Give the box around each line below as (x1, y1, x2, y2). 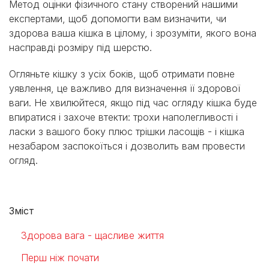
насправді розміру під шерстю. (9, 41, 152, 53)
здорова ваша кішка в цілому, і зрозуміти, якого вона (9, 26, 256, 39)
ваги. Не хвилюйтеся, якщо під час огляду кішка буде (9, 96, 257, 109)
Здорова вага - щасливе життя (21, 229, 164, 241)
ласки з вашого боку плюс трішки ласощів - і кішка (9, 125, 244, 138)
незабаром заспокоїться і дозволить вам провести (9, 139, 245, 152)
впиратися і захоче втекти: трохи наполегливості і (9, 110, 238, 123)
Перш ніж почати (21, 251, 99, 264)
